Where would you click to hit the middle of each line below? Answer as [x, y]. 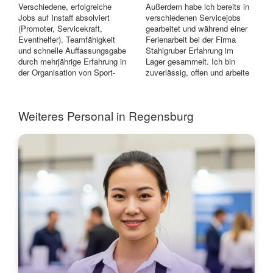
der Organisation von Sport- [67, 73]
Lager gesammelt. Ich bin [190, 62]
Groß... [31, 83]
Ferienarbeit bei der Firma [191, 40]
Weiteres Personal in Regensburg [106, 115]
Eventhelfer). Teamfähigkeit [67, 40]
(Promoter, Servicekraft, [60, 29]
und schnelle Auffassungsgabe [72, 51]
